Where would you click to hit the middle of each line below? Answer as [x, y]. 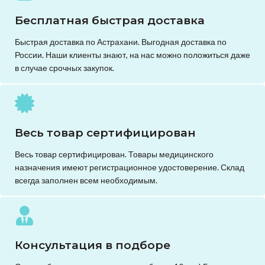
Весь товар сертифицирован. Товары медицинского [114, 154]
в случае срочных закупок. [64, 68]
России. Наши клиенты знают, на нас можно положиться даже [132, 55]
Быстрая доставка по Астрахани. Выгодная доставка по [121, 42]
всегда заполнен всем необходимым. [86, 180]
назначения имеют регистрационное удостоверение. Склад [130, 167]
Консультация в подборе [93, 245]
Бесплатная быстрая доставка [110, 21]
